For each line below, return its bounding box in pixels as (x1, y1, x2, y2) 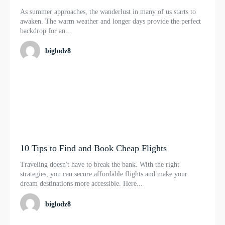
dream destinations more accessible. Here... (20, 180, 143, 188)
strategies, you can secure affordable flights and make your (20, 170, 187, 178)
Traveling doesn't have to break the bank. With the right (20, 161, 179, 169)
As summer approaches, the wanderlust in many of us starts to (20, 8, 196, 16)
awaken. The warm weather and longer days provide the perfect (20, 18, 201, 26)
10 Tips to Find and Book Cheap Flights (20, 143, 167, 154)
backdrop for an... (20, 27, 71, 35)
